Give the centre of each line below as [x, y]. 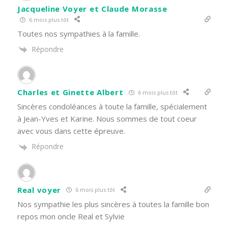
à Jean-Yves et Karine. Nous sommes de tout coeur [107, 119]
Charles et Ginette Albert [70, 92]
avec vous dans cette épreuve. [71, 131]
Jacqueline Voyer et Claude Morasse [92, 9]
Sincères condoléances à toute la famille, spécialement [112, 107]
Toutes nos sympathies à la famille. [79, 34]
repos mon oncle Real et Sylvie [71, 216]
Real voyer [39, 190]
